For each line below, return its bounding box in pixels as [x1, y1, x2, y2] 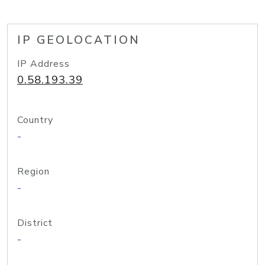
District [17, 216, 53, 230]
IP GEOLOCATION [17, 33, 140, 48]
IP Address [17, 57, 70, 70]
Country [17, 114, 53, 127]
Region [17, 165, 50, 178]
